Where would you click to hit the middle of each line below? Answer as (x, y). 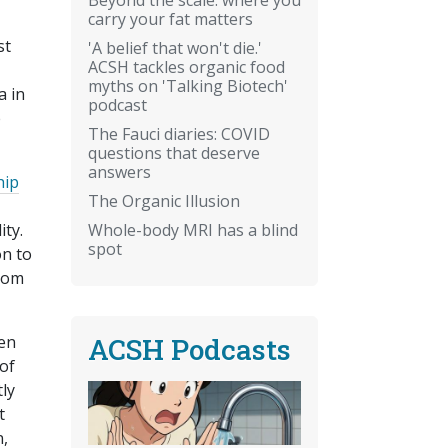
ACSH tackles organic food (186, 66)
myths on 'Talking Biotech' (188, 85)
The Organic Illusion (164, 200)
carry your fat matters (170, 18)
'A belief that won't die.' (175, 47)
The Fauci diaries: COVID (179, 133)
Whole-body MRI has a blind (193, 229)
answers (119, 171)
